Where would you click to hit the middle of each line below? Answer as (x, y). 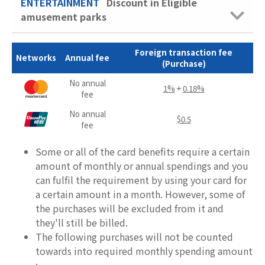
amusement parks (64, 16)
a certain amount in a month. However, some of (140, 194)
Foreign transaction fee (184, 52)
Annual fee (87, 57)
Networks (36, 57)
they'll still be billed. (82, 222)
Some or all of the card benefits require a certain (143, 151)
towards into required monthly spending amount (144, 251)
